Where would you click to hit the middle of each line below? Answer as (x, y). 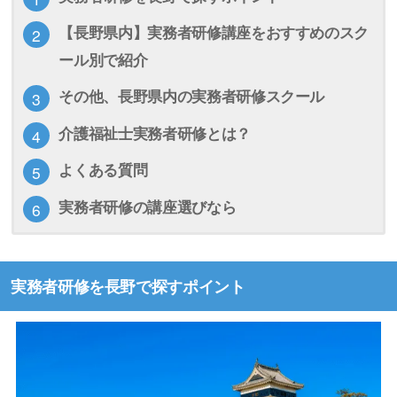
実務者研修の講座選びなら (148, 206)
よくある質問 (103, 169)
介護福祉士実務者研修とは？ (155, 132)
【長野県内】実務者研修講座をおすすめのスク (214, 32)
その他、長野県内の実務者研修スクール (192, 96)
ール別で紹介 (103, 59)
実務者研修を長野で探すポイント (128, 286)
